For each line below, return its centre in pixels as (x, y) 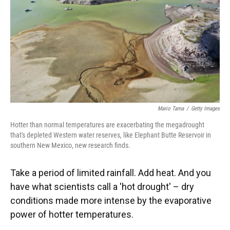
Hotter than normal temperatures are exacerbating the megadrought (107, 125)
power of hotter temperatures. (72, 214)
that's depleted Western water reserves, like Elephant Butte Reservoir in (111, 135)
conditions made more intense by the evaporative (111, 200)
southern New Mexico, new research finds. (70, 145)
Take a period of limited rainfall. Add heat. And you (111, 173)
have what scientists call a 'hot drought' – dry (102, 187)
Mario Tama (171, 109)
